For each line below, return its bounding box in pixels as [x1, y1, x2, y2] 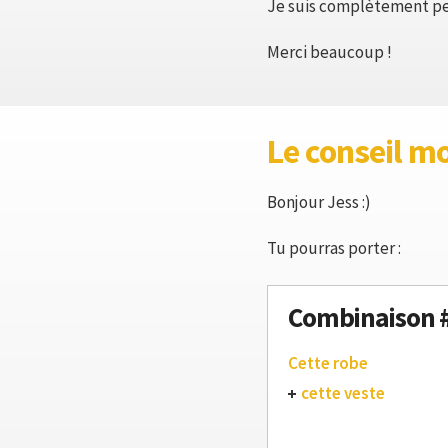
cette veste [301, 382, 385, 404]
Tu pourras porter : [267, 237, 401, 259]
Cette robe [288, 352, 368, 374]
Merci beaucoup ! [267, 41, 392, 63]
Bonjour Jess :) [267, 191, 371, 213]
